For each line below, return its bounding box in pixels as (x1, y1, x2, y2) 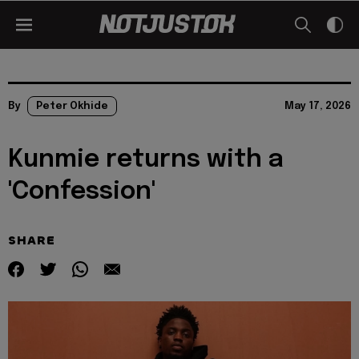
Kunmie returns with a (8, 147, 284, 172)
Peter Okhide (36, 101, 108, 111)
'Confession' (8, 179, 155, 204)
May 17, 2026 (284, 101, 351, 111)
